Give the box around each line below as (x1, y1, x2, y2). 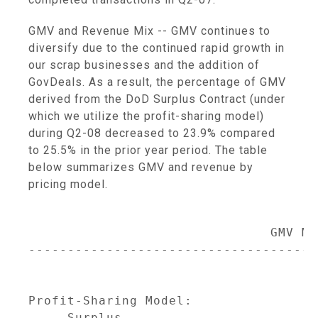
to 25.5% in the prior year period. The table (28, 143, 268, 157)
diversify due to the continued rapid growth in (28, 41, 285, 55)
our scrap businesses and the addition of (28, 58, 260, 72)
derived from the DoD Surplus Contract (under (28, 92, 285, 106)
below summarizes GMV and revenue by (28, 160, 253, 174)
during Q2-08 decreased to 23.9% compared (28, 126, 275, 140)
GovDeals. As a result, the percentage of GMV (28, 75, 286, 89)
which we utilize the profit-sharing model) (28, 109, 264, 123)
